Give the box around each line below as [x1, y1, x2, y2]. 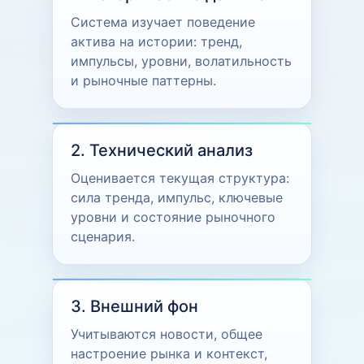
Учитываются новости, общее [71, 325, 262, 342]
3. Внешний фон [71, 296, 198, 316]
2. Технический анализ [71, 140, 253, 160]
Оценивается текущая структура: [71, 169, 289, 186]
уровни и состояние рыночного [71, 208, 275, 225]
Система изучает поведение [71, 13, 255, 30]
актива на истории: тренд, [71, 32, 242, 50]
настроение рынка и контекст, [71, 344, 267, 362]
